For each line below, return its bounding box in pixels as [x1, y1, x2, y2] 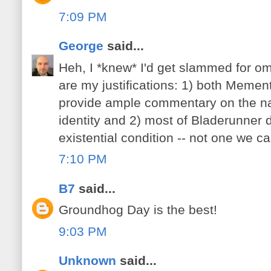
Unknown [59, 253, 116, 268]
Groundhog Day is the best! [59, 203, 217, 217]
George [59, 39, 103, 53]
